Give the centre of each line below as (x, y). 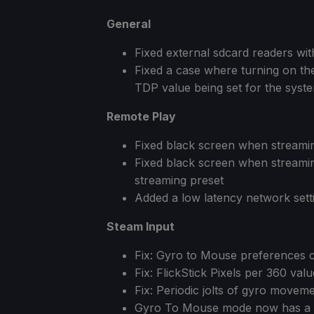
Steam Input (141, 226)
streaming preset (179, 180)
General (129, 23)
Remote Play (141, 116)
